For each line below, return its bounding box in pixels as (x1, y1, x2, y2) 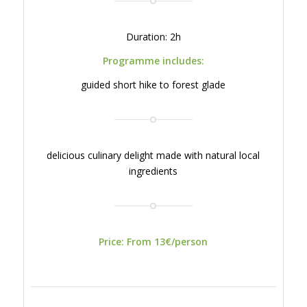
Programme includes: (102, 54, 204, 68)
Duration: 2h (125, 30, 181, 44)
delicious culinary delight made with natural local (47, 149, 260, 162)
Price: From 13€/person (99, 235, 208, 249)
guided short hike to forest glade (81, 78, 226, 92)
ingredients (129, 164, 178, 178)
